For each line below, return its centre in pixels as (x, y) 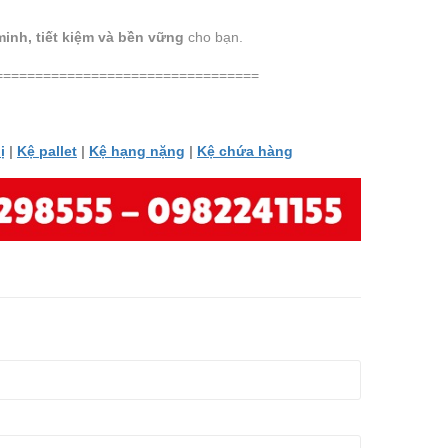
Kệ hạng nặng (137, 150)
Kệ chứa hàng (245, 150)
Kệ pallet (47, 150)
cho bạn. (213, 36)
